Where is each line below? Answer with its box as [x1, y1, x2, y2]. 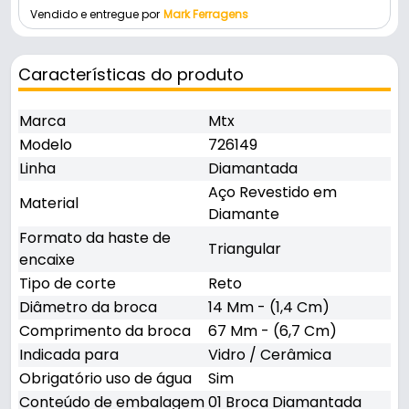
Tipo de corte [19, 273, 116, 295]
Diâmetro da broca [19, 297, 157, 319]
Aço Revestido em [208, 182, 337, 204]
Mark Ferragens [163, 6, 248, 23]
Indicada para [19, 344, 119, 366]
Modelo [19, 134, 72, 156]
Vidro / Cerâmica [208, 344, 331, 366]
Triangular [208, 238, 281, 260]
